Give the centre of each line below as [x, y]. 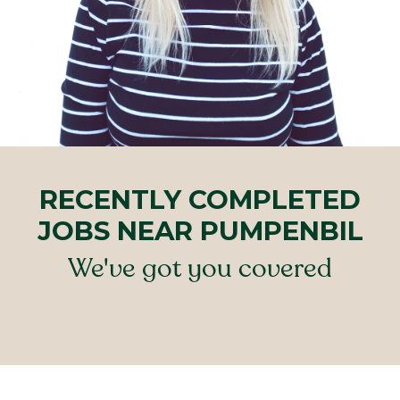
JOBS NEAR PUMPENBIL [200, 231]
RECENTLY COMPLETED [200, 200]
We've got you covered [200, 269]
